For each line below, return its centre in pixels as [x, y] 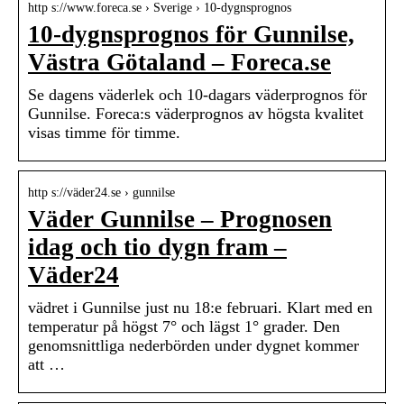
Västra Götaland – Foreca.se [179, 63]
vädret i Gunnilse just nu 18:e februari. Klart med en [200, 308]
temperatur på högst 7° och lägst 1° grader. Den [184, 327]
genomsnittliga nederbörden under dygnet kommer [193, 346]
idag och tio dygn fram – [157, 248]
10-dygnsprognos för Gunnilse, [191, 35]
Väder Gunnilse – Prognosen [180, 220]
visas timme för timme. [104, 133]
